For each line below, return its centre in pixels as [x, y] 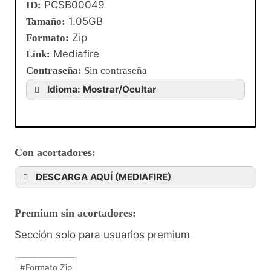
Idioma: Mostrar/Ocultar [102, 90]
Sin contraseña [116, 71]
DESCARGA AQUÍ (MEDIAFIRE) [103, 177]
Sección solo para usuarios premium [102, 234]
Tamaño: [46, 22]
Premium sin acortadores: [75, 213]
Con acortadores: [55, 152]
